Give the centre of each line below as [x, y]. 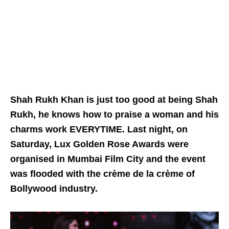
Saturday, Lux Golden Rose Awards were [99, 144]
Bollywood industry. [54, 189]
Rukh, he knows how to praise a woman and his [114, 115]
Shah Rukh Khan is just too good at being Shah [114, 100]
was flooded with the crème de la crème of [102, 174]
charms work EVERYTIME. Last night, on [99, 130]
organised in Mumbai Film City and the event [108, 159]
